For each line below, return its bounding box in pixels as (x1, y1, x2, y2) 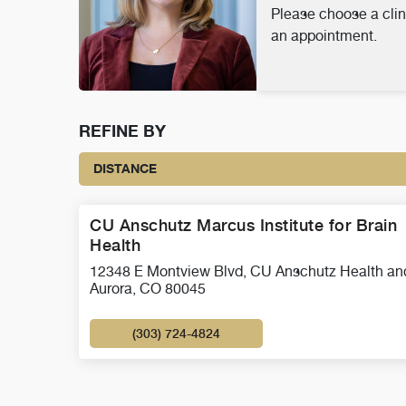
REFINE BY (79, 121, 166, 140)
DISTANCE (93, 160, 157, 177)
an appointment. (270, 27, 377, 44)
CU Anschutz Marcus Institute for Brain (90, 215, 397, 235)
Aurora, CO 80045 (90, 279, 206, 297)
